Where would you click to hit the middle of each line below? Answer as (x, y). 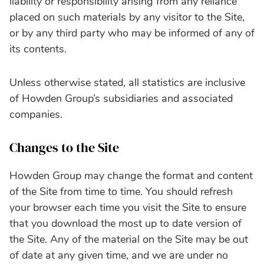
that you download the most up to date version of (126, 223)
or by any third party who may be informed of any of (132, 33)
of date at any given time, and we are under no (119, 255)
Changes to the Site (64, 147)
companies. (36, 114)
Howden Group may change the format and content (131, 175)
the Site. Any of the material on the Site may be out (129, 239)
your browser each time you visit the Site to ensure (128, 207)
